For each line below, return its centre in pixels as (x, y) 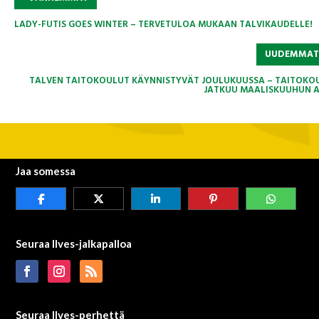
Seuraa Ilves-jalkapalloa (74, 244)
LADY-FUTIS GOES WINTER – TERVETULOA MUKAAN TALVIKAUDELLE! (163, 25)
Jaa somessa (46, 171)
